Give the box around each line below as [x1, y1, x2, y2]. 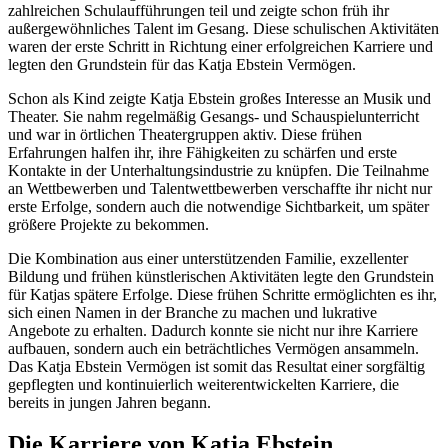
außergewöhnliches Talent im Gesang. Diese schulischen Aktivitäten [8, 19, 439, 37]
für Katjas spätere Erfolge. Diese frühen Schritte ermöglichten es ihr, [8, 285, 437, 303]
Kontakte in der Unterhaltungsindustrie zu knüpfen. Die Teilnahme [8, 161, 429, 179]
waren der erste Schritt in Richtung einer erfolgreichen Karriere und [8, 37, 433, 55]
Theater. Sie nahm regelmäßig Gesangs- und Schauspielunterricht [8, 107, 419, 125]
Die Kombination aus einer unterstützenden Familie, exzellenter [8, 249, 408, 267]
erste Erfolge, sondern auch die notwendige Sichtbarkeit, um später [8, 197, 429, 215]
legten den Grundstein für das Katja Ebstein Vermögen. [8, 55, 356, 73]
